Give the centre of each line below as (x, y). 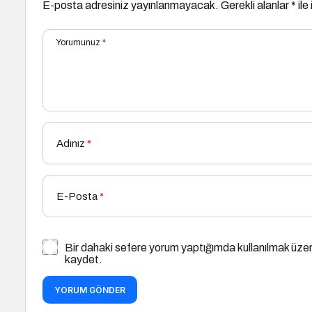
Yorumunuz (78, 43)
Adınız (71, 144)
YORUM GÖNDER (90, 290)
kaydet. (84, 260)
